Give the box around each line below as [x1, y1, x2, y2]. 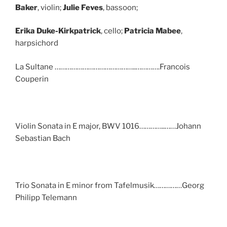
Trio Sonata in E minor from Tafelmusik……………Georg [15, 180, 204, 190]
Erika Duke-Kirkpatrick [15, 26, 101, 35]
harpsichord [15, 39, 58, 48]
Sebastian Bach [15, 133, 70, 143]
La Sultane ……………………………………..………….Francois [15, 62, 190, 71]
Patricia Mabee [124, 26, 181, 35]
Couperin [15, 74, 49, 84]
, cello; [101, 26, 124, 35]
